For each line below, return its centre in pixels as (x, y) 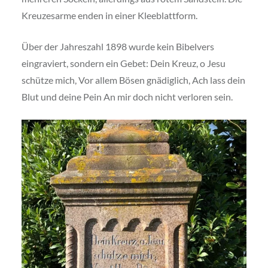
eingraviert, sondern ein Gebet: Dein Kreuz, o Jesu (123, 63)
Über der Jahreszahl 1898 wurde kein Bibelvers (118, 46)
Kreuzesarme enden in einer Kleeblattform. (109, 15)
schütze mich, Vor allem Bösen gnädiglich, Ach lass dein (133, 80)
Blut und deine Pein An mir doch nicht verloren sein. (127, 96)
